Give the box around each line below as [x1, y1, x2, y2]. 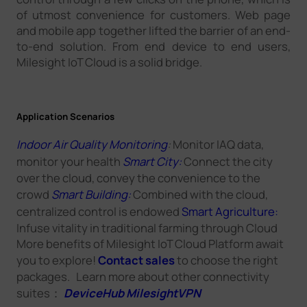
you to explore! [16, 251, 96, 268]
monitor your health [16, 153, 123, 169]
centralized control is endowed [16, 203, 182, 219]
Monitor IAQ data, [170, 136, 264, 152]
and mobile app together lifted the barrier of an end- [16, 22, 291, 38]
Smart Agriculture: [181, 203, 278, 219]
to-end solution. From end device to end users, [16, 38, 291, 54]
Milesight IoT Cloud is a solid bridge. [16, 53, 202, 70]
